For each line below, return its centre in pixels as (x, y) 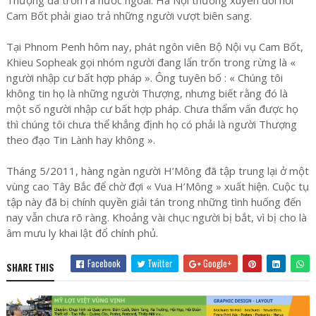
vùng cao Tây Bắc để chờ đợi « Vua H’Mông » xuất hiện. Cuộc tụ (157, 186)
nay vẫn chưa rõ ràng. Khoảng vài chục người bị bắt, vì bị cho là (156, 217)
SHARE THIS (30, 267)
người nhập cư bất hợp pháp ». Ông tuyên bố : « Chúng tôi (144, 77)
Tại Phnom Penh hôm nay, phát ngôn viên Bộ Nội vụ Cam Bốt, (154, 46)
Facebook (103, 263)
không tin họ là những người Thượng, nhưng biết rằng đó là (147, 93)
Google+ (217, 263)
